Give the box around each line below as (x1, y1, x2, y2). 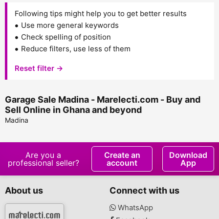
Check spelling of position (21, 32, 111, 42)
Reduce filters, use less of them (21, 44, 131, 53)
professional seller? (7, 158, 79, 168)
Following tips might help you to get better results (15, 9, 187, 18)
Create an (104, 150, 140, 160)
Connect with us (109, 185, 179, 196)
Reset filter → (15, 64, 63, 73)
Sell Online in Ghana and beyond (5, 105, 142, 115)
